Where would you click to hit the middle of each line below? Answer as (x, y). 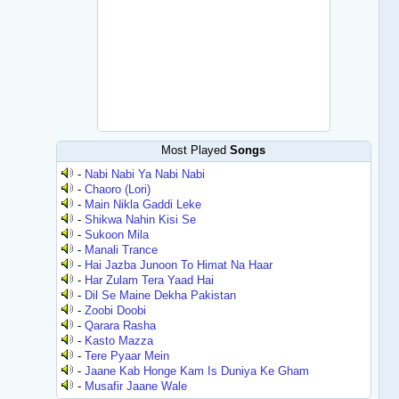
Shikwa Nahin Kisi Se (141, 220)
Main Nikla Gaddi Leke (143, 204)
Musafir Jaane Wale (136, 386)
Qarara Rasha (121, 326)
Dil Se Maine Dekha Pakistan (161, 295)
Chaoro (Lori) (118, 189)
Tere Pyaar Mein (127, 356)
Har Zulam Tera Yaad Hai (150, 280)
